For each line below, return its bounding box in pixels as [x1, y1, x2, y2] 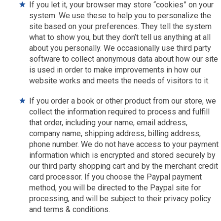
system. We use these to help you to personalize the [29, 11, 212, 20]
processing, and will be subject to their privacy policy [29, 194, 212, 203]
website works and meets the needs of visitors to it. [29, 76, 210, 85]
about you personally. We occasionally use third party [29, 43, 212, 53]
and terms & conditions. [29, 205, 110, 214]
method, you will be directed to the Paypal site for [29, 183, 201, 192]
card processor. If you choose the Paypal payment [29, 172, 202, 182]
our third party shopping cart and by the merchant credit [29, 161, 219, 171]
